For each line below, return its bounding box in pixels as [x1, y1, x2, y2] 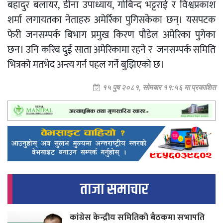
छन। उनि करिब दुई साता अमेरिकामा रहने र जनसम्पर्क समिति [7, 41, 216, 59]
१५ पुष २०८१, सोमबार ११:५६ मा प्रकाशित [101, 83, 216, 93]
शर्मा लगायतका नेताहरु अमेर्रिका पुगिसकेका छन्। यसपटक [7, 11, 216, 29]
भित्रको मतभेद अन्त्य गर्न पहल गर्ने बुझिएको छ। [7, 56, 164, 74]
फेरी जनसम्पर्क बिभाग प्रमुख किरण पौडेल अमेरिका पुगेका [7, 26, 216, 44]
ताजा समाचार [80, 177, 148, 202]
